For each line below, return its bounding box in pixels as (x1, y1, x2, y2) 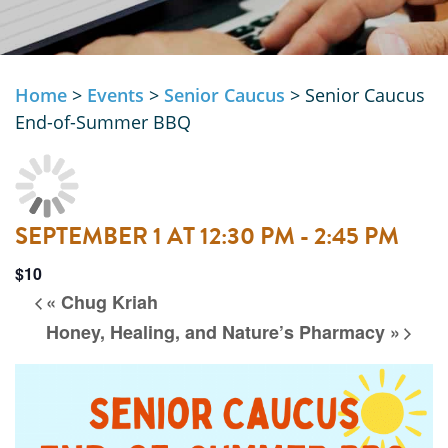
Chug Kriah (56, 289, 158, 316)
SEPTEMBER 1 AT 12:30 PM (15, 218, 295, 255)
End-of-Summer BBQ (15, 110, 191, 135)
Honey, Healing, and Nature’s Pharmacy (46, 318, 390, 345)
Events (87, 83, 144, 108)
